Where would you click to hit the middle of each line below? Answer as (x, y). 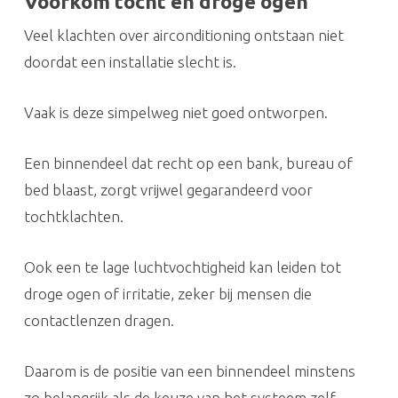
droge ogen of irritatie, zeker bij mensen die (167, 293)
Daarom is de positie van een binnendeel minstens (189, 370)
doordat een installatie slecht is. (130, 61)
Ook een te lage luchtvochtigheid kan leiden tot (182, 267)
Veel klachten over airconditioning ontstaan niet (183, 35)
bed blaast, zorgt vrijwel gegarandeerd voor (168, 189)
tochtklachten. (73, 216)
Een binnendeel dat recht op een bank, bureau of (188, 163)
